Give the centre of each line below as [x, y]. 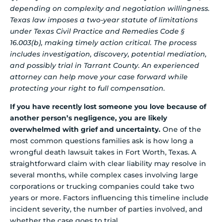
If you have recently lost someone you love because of [108, 107]
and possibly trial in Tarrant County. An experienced [105, 65]
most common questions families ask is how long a [102, 141]
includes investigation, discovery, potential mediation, [108, 54]
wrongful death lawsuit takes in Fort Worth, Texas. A [103, 152]
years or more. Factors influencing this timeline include [109, 198]
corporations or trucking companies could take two [102, 187]
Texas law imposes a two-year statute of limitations [104, 20]
